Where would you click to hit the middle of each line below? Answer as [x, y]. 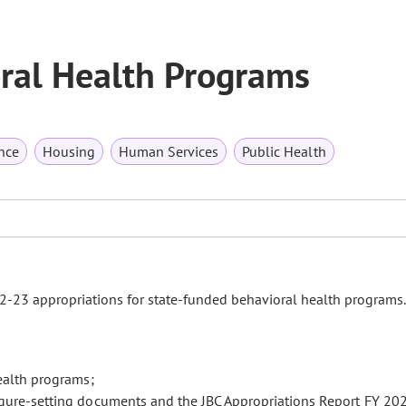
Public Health [284, 152]
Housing [68, 152]
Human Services [169, 152]
